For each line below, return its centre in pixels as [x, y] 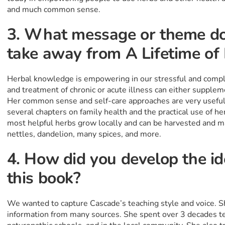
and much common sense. [53, 10]
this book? [44, 178]
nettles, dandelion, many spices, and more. [84, 134]
